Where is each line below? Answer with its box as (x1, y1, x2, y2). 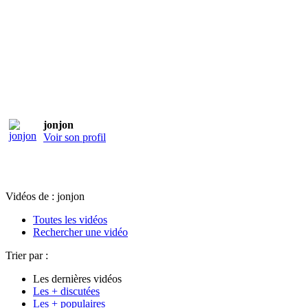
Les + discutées (33, 285, 100, 297)
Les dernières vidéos (33, 272, 122, 285)
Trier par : (5, 249, 48, 261)
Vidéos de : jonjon (5, 190, 85, 202)
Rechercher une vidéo (33, 225, 128, 238)
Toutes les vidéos (33, 213, 107, 225)
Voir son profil (43, 131, 106, 143)
